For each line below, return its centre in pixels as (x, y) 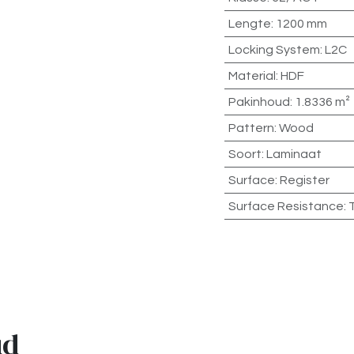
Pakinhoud (259, 102)
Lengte (249, 23)
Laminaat (294, 154)
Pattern (251, 128)
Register (304, 180)
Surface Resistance (286, 206)
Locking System (274, 49)
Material (252, 75)
